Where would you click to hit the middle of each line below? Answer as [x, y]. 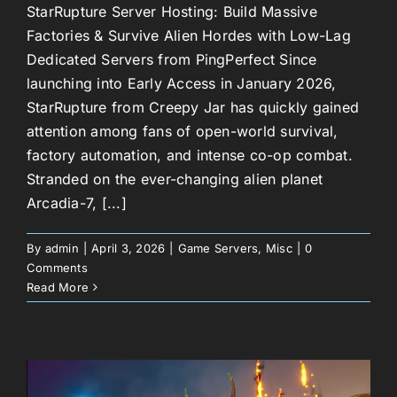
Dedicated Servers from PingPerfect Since [172, 59]
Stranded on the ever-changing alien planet [175, 179]
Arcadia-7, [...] [77, 202]
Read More [58, 287]
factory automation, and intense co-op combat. [190, 155]
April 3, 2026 [128, 248]
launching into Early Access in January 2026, [182, 83]
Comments [57, 267]
